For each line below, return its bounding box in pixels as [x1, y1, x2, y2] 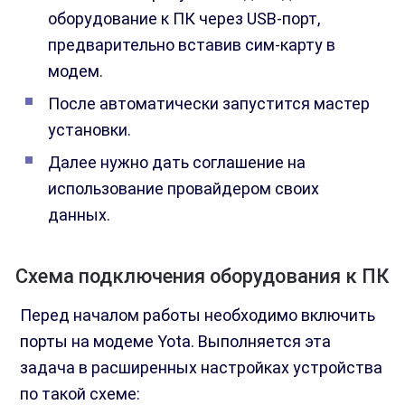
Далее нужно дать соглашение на [48, 153, 306, 173]
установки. [48, 120, 132, 140]
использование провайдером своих [48, 179, 320, 199]
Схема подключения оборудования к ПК [15, 265, 390, 288]
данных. [48, 205, 111, 225]
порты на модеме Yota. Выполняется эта [20, 332, 332, 352]
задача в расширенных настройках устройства [20, 358, 383, 378]
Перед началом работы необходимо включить [20, 306, 376, 325]
